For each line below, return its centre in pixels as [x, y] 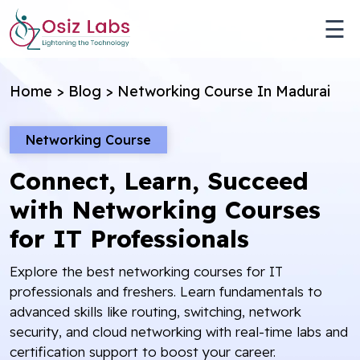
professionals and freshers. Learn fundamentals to [166, 291]
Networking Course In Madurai [224, 91]
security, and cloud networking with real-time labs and [179, 331]
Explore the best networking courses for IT [146, 271]
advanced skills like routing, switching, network [155, 311]
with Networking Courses [165, 210]
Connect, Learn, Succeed [159, 181]
